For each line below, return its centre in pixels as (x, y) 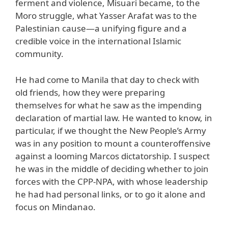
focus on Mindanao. (55, 207)
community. (39, 54)
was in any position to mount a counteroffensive (113, 143)
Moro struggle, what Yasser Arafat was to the (106, 16)
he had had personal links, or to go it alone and (110, 194)
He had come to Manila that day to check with (107, 79)
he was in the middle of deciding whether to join (112, 168)
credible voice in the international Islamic (98, 41)
